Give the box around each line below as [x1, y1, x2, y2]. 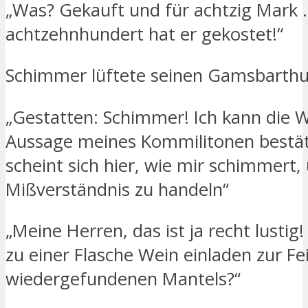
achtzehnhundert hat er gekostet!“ [5, 21, 283, 46]
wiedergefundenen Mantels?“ [5, 267, 241, 291]
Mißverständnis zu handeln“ [5, 177, 229, 201]
